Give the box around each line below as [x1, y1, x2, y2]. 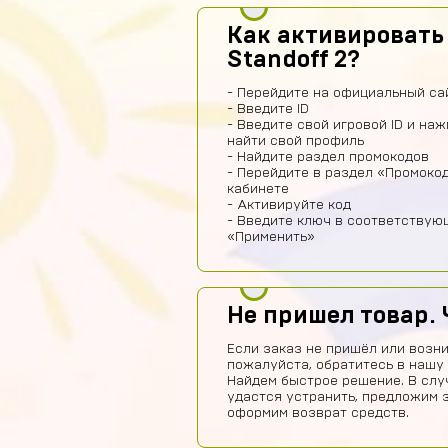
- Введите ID [227, 102, 309, 116]
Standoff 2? [227, 48, 360, 72]
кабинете [227, 182, 289, 196]
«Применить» [227, 230, 315, 244]
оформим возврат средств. [227, 406, 409, 420]
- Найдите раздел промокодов [227, 150, 429, 164]
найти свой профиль [227, 134, 364, 148]
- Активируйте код [227, 198, 351, 212]
